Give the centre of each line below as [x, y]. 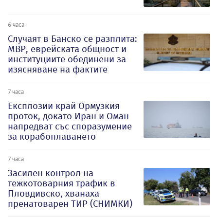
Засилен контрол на [51, 173]
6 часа [16, 24]
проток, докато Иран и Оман [68, 116]
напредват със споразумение [70, 126]
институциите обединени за [67, 59]
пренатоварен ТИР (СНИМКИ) [70, 203]
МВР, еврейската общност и [67, 49]
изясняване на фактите [58, 69]
